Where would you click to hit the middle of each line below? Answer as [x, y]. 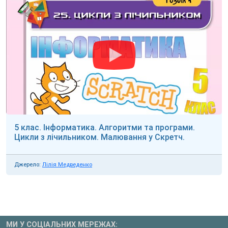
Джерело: [27, 164]
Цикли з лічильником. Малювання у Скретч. [99, 137]
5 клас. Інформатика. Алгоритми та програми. [105, 127]
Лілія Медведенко [67, 164]
